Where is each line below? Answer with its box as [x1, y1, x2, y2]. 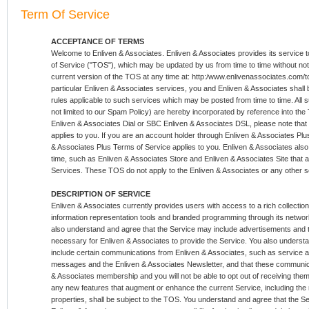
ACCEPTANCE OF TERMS [51, 37, 144, 46]
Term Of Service [21, 8, 110, 21]
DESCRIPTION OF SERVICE [51, 190, 150, 198]
